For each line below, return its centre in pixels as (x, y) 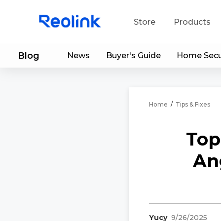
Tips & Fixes (193, 104)
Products (192, 22)
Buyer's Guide (133, 55)
